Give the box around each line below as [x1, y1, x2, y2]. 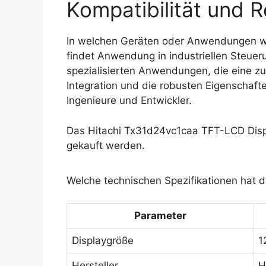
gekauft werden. [66, 139, 145, 151]
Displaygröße [72, 235, 134, 246]
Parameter [134, 210, 186, 221]
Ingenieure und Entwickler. [66, 94, 192, 106]
